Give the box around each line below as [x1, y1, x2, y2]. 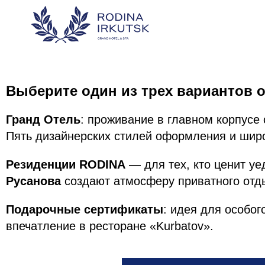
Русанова [6, 174, 61, 188]
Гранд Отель [6, 113, 80, 126]
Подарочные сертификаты [6, 203, 163, 216]
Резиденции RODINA [6, 158, 125, 171]
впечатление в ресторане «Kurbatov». [6, 219, 214, 232]
